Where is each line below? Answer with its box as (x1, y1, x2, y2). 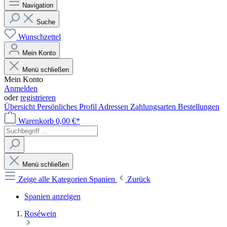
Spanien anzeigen (24, 192, 81, 201)
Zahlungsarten (130, 102, 178, 111)
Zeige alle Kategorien (18, 174, 89, 183)
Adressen (98, 102, 130, 111)
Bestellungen (178, 102, 219, 111)
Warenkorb (18, 116, 56, 125)
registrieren (20, 93, 56, 102)
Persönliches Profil (37, 102, 98, 111)
